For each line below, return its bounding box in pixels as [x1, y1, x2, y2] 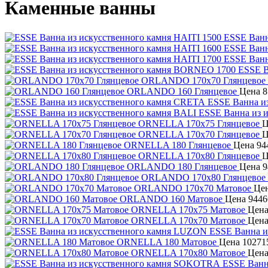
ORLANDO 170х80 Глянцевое [141, 172, 266, 182]
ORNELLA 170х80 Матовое [131, 247, 245, 258]
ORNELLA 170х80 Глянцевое [138, 150, 260, 161]
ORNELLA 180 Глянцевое [124, 139, 231, 150]
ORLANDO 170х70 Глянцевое [141, 75, 266, 86]
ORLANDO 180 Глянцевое [127, 161, 237, 172]
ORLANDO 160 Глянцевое [127, 86, 237, 96]
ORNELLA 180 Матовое [117, 236, 217, 247]
